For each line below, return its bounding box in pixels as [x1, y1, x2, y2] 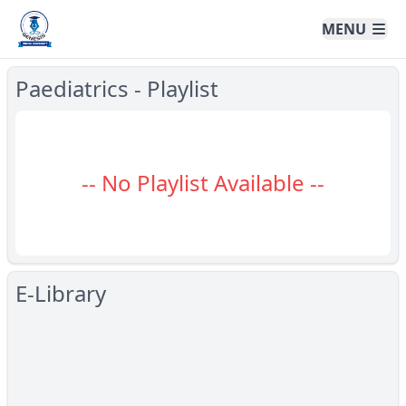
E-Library [15, 278, 106, 308]
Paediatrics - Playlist [15, 73, 218, 103]
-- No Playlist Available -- [82, 168, 324, 198]
